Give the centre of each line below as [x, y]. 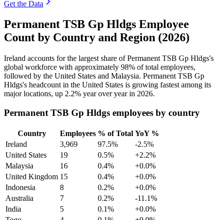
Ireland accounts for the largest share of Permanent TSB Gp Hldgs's [109, 58]
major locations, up [34, 94]
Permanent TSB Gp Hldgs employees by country [102, 113]
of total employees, [165, 67]
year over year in [109, 94]
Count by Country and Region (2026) [97, 38]
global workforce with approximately [62, 67]
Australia [19, 198]
